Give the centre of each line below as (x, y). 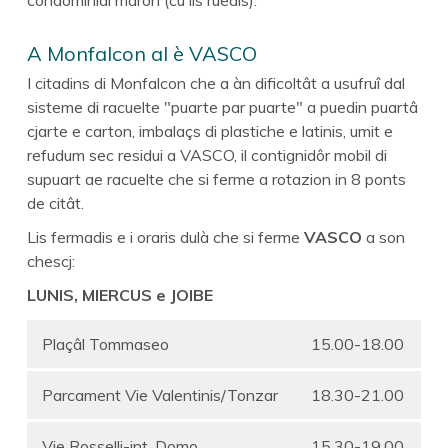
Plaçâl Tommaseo (105, 343)
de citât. (55, 202)
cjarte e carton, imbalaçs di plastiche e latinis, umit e (210, 130)
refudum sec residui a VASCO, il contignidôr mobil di (207, 154)
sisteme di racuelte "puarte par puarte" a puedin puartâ (222, 106)
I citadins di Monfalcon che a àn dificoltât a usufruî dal (216, 82)
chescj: (51, 260)
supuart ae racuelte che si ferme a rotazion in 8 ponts (216, 178)
